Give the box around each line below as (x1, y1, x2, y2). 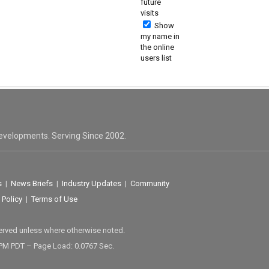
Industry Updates (61, 179, 121, 189)
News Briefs (10, 179, 53, 189)
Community (130, 179, 169, 189)
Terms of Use (31, 195, 77, 204)
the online (140, 43, 174, 52)
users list (140, 53, 172, 62)
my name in (140, 32, 180, 41)
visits (140, 8, 159, 17)
